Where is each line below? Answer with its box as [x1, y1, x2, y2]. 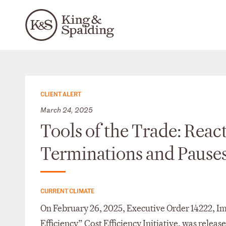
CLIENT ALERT [40, 89, 81, 98]
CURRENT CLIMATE [40, 186, 94, 195]
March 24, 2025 [40, 105, 93, 115]
